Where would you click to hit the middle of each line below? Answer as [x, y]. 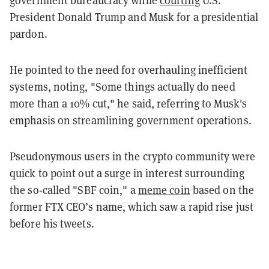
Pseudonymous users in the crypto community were [132, 156]
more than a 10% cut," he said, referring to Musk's [128, 103]
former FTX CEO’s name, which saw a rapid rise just [132, 206]
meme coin [164, 189]
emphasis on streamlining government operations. [131, 120]
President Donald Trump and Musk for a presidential [134, 17]
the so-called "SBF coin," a [74, 189]
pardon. [30, 33]
